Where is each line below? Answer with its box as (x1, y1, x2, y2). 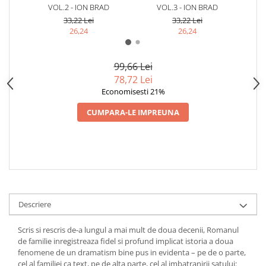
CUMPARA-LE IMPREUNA (87, 106, 179, 118)
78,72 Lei (113, 72, 153, 86)
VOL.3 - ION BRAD (157, 1, 218, 12)
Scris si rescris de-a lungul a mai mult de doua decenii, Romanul (18, 224, 239, 235)
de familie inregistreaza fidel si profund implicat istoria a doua (18, 235, 233, 246)
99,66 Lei (113, 59, 153, 73)
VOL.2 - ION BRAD (48, 1, 109, 12)
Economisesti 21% (101, 85, 165, 97)
